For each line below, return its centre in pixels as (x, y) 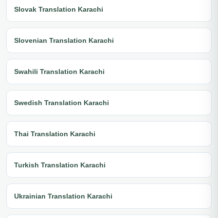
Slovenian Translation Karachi (64, 40)
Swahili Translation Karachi (59, 71)
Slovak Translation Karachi (59, 9)
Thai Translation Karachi (55, 134)
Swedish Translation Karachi (62, 102)
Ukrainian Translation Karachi (63, 196)
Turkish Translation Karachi (60, 165)
